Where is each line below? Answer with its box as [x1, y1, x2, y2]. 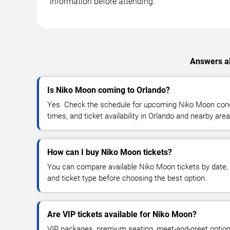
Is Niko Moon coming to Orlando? [47, 85, 170, 95]
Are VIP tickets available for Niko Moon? [47, 209, 197, 219]
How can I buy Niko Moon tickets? [47, 147, 172, 157]
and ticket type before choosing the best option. [47, 173, 207, 183]
